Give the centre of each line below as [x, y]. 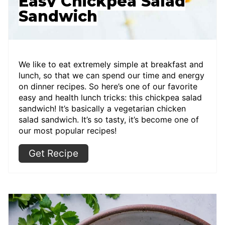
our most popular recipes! [68, 131]
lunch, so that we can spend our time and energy [111, 75]
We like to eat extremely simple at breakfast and [111, 64]
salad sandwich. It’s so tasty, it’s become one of [109, 120]
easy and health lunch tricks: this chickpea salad [110, 97]
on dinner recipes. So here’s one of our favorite [108, 86]
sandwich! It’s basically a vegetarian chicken [102, 108]
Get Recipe [53, 153]
